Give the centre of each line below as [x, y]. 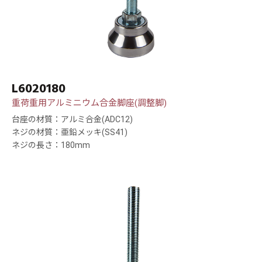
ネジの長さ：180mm [51, 145]
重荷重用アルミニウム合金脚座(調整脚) [89, 103]
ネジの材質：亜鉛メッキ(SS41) [70, 132]
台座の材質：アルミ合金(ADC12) [72, 120]
